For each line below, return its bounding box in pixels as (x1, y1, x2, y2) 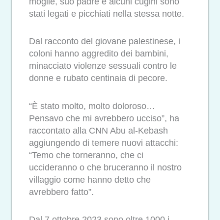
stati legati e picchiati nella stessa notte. (29, 8, 184, 19)
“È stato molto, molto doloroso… (29, 101, 155, 111)
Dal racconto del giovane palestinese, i (29, 36, 180, 47)
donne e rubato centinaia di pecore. (29, 73, 167, 83)
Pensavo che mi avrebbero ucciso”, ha (29, 113, 179, 123)
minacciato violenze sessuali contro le (29, 61, 177, 71)
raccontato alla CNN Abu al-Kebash (29, 125, 168, 136)
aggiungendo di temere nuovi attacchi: (29, 137, 178, 148)
